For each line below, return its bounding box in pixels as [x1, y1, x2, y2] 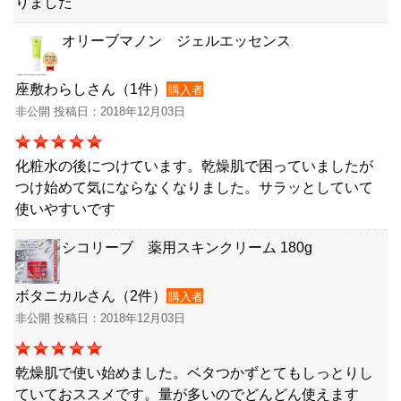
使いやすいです [15, 201, 115, 218]
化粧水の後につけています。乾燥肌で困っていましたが [15, 158, 373, 175]
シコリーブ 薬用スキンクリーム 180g [62, 240, 312, 256]
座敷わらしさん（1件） [15, 81, 166, 98]
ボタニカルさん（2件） [15, 288, 166, 304]
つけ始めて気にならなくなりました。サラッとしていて [15, 180, 373, 196]
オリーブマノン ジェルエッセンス [62, 33, 291, 49]
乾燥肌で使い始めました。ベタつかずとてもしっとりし [15, 365, 373, 381]
